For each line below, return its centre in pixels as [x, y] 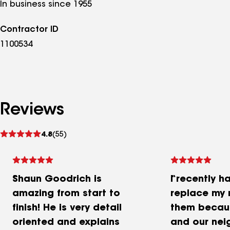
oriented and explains [66, 223]
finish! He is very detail [67, 208]
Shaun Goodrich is [57, 180]
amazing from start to [66, 194]
